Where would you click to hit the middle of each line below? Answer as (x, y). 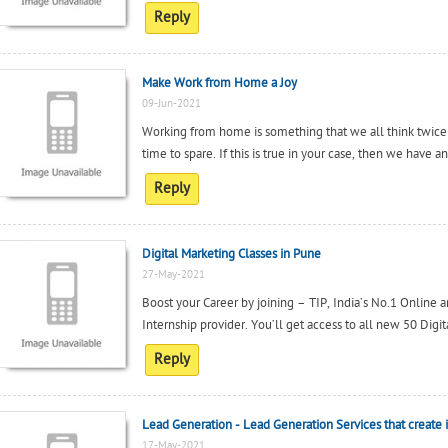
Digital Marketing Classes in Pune (231, 254)
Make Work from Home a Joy (219, 83)
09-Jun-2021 (171, 103)
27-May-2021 (173, 274)
